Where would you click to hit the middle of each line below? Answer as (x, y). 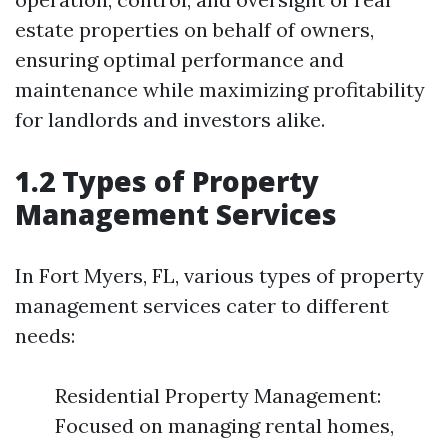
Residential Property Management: (218, 395)
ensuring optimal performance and (179, 59)
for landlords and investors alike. (170, 119)
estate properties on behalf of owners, (194, 29)
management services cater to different (202, 305)
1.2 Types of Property (167, 181)
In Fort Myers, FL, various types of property (219, 275)
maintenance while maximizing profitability (220, 89)
